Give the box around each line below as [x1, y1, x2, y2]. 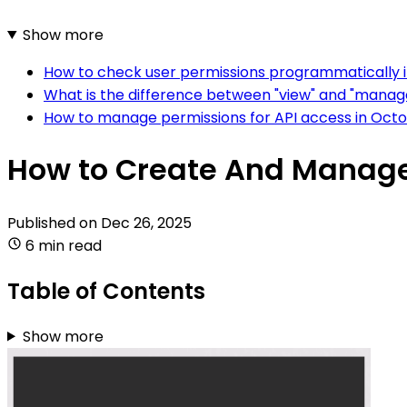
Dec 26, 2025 [101, 212, 192, 233]
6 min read [25, 234, 102, 256]
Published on [7, 212, 101, 233]
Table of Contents [7, 275, 205, 306]
